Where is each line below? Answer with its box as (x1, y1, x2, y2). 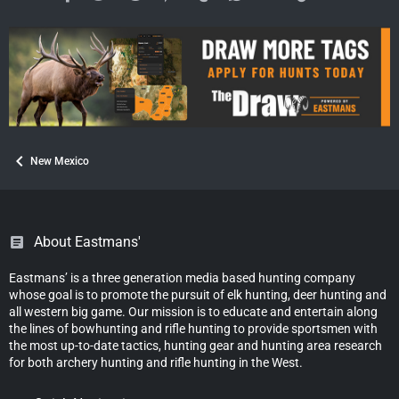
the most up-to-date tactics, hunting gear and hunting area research (9, 338, 382, 353)
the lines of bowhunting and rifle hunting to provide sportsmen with (9, 321, 378, 336)
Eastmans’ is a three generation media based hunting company (9, 270, 355, 285)
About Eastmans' (34, 232, 141, 250)
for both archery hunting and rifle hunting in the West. (9, 354, 303, 370)
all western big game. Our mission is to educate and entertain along (9, 304, 378, 319)
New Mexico (30, 154, 89, 167)
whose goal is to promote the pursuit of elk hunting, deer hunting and (9, 287, 387, 302)
